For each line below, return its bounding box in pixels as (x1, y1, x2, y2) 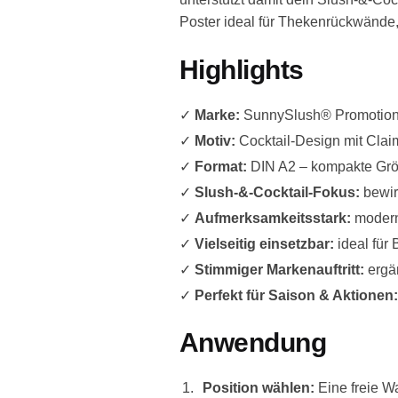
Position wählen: (202, 380, 314, 396)
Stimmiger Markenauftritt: (194, 261, 364, 277)
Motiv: (194, 132, 235, 148)
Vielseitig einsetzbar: (194, 235, 334, 251)
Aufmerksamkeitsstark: (194, 210, 351, 226)
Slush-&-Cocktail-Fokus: (194, 184, 360, 200)
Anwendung (179, 328, 327, 358)
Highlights (179, 54, 304, 84)
